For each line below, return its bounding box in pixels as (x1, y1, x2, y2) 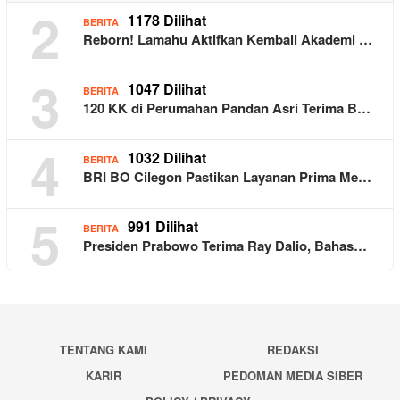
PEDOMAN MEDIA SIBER (223, 366, 363, 384)
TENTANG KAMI (59, 340, 147, 358)
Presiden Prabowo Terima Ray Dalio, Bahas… (83, 235, 367, 255)
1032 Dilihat (128, 146, 206, 168)
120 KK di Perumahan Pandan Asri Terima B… (83, 97, 371, 118)
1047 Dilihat (128, 78, 206, 99)
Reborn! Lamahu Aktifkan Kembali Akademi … (83, 29, 372, 49)
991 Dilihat (128, 215, 198, 237)
